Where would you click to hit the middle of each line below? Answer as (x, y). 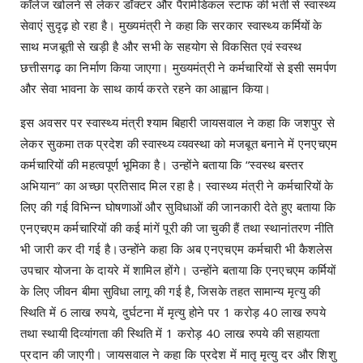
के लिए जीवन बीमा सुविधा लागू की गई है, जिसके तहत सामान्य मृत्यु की (171, 291)
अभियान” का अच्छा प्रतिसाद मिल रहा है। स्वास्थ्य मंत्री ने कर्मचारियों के (177, 186)
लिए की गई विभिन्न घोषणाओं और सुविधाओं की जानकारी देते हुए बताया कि (178, 207)
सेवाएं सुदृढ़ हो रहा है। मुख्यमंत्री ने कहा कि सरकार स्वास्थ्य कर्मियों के (171, 26)
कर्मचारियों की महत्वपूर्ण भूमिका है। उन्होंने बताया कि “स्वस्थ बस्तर (162, 165)
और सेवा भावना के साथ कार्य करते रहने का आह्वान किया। (146, 89)
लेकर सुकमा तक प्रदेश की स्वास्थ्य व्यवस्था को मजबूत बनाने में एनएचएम (179, 144)
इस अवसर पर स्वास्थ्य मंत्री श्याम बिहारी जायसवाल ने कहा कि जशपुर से (178, 123)
